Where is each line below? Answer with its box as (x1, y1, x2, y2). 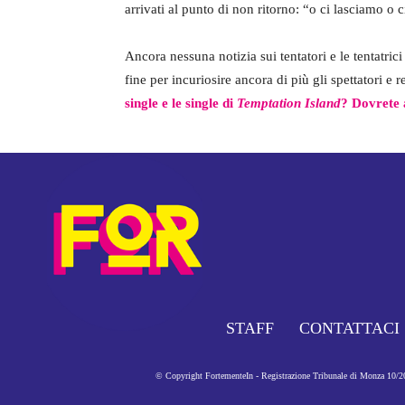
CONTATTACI (298, 319, 400, 338)
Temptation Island (237, 96, 341, 111)
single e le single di (125, 96, 237, 111)
